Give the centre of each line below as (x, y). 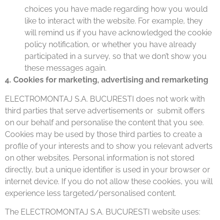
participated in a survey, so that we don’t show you (116, 56)
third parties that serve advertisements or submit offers (105, 110)
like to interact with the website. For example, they (114, 21)
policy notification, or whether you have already (110, 45)
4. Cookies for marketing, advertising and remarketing (107, 80)
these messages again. (66, 68)
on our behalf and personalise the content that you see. (104, 122)
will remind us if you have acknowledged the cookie (118, 33)
